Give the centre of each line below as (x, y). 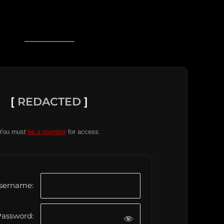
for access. (84, 132)
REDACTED (49, 102)
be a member (47, 132)
